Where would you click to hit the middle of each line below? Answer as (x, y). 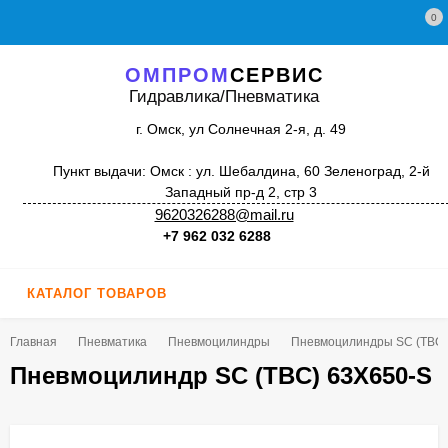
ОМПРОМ (177, 75)
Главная (33, 342)
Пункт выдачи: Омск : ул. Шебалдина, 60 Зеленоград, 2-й (241, 171)
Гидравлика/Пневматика (224, 96)
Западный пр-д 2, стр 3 (241, 192)
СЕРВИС (276, 75)
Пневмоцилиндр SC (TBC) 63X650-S (221, 375)
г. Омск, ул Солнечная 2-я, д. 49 (241, 129)
